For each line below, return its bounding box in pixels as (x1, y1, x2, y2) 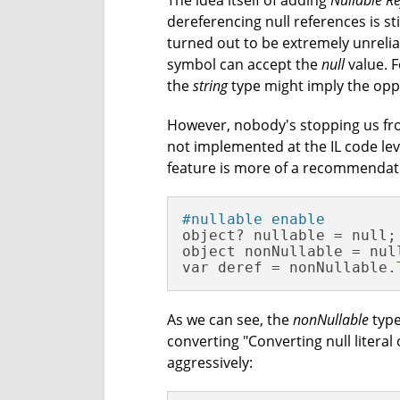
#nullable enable (182, 211, 325, 228)
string (193, 76, 228, 96)
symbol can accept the (167, 54, 321, 74)
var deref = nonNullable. (182, 259, 396, 276)
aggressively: (167, 353, 253, 372)
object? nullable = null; (182, 227, 396, 244)
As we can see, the (167, 310, 293, 329)
